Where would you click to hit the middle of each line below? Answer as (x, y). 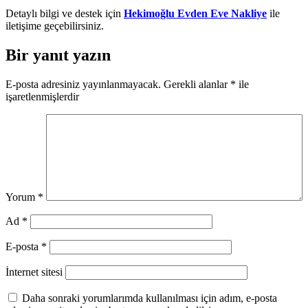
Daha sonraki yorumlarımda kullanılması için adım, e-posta (150, 298)
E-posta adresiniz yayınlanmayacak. (83, 84)
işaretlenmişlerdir (42, 96)
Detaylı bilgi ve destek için (65, 13)
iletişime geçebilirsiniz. (55, 25)
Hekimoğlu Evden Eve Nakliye (195, 13)
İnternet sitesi (34, 272)
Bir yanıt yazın (58, 55)
